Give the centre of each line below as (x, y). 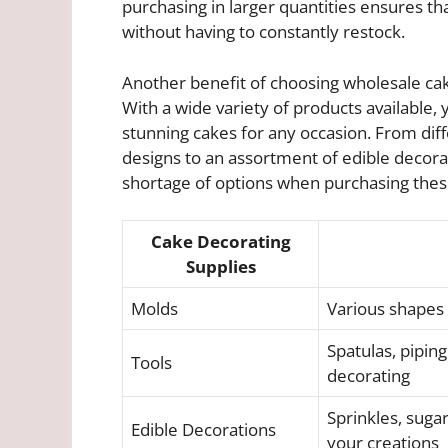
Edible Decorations (203, 430)
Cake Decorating (220, 242)
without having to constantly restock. (263, 32)
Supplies (220, 267)
